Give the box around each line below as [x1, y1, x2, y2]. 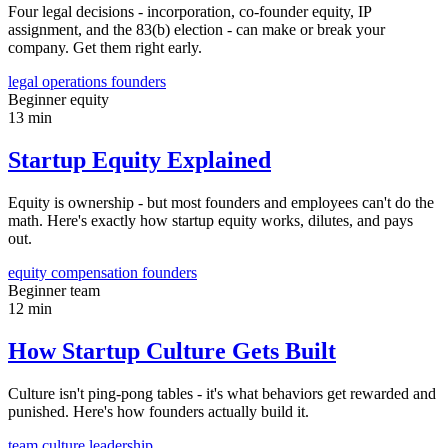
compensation [51, 264, 142, 282]
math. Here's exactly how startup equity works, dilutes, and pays [8, 212, 413, 230]
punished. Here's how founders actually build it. [8, 402, 309, 420]
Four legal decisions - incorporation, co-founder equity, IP [8, 3, 371, 21]
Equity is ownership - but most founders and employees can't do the [8, 194, 434, 212]
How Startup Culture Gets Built [8, 337, 336, 364]
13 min [8, 109, 52, 127]
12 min [8, 300, 52, 318]
